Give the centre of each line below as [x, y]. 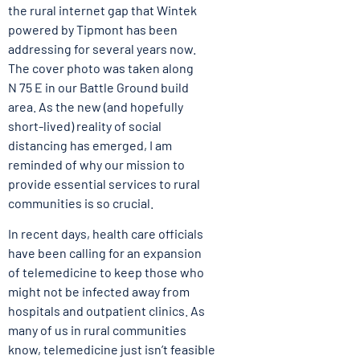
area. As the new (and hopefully [96, 106]
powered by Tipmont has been [93, 29]
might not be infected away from [99, 292]
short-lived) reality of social [85, 125]
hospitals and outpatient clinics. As [106, 311]
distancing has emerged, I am [90, 145]
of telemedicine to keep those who [106, 272]
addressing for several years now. [102, 48]
